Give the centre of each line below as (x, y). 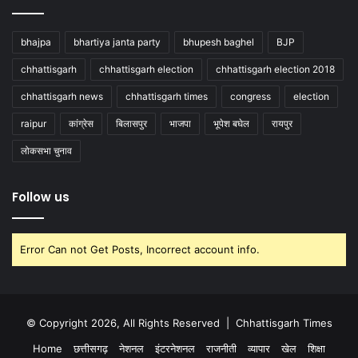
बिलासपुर (131, 124)
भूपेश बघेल (231, 124)
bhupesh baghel (219, 42)
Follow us (41, 197)
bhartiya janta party (117, 42)
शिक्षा (316, 349)
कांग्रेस (81, 124)
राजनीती (221, 349)
